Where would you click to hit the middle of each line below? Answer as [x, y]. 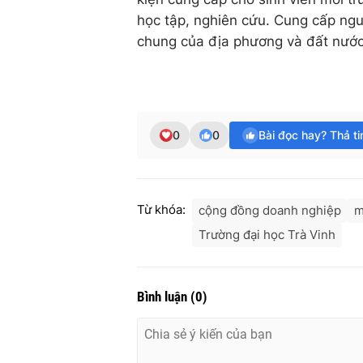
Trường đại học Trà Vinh [267, 235]
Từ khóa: [161, 209]
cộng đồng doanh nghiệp [270, 210]
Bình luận [164, 297]
